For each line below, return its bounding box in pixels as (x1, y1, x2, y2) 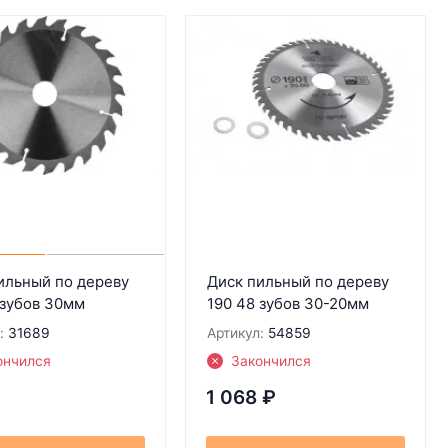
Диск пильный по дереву (206, 271, 389, 291)
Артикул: (206, 324, 264, 341)
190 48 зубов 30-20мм (206, 293, 369, 313)
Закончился (230, 352, 311, 369)
